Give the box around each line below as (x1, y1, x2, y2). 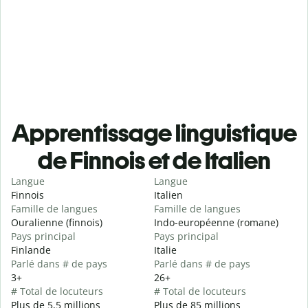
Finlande (11, 243, 51, 257)
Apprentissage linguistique (11, 118, 297, 148)
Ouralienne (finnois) (11, 216, 102, 230)
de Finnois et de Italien (37, 146, 271, 176)
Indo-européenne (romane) (154, 216, 278, 230)
